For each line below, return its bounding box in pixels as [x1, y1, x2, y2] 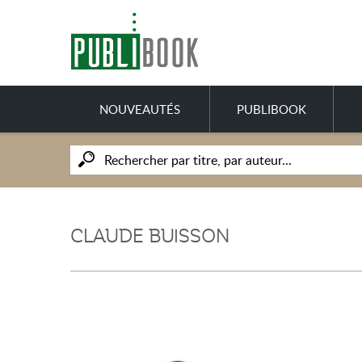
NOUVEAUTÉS [99, 101, 180, 117]
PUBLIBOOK [237, 101, 306, 117]
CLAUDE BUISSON [70, 226, 229, 246]
